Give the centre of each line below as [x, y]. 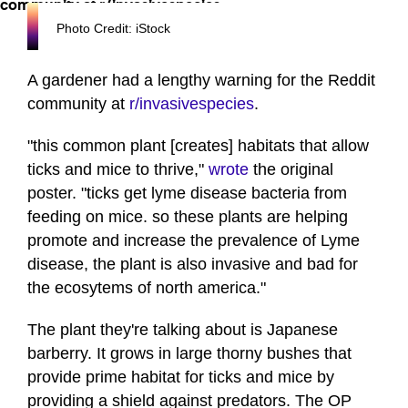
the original [291, 170]
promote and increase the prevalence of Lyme [194, 241]
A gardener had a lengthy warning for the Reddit [201, 81]
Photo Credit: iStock [113, 29]
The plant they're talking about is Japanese [183, 330]
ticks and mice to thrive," [118, 170]
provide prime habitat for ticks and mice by [181, 377]
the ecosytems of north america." [147, 288]
